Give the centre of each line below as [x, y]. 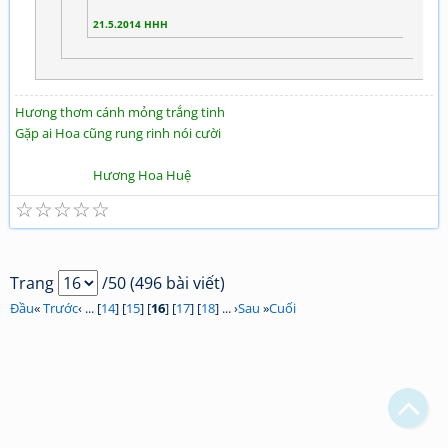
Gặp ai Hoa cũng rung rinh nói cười [118, 133]
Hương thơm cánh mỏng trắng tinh [120, 112]
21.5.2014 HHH [130, 25]
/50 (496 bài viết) [161, 283]
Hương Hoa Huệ [103, 175]
